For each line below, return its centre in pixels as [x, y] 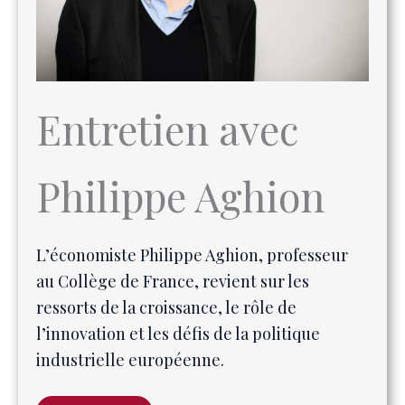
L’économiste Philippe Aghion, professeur [192, 188]
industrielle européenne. [130, 293]
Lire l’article [94, 345]
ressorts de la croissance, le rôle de [166, 241]
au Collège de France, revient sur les [173, 215]
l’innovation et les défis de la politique [178, 267]
